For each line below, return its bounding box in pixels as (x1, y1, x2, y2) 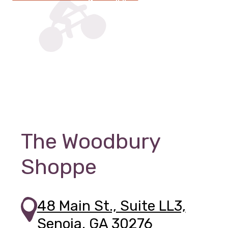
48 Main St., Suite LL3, (37, 197, 186, 214)
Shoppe (21, 154, 97, 180)
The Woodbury (21, 129, 161, 155)
